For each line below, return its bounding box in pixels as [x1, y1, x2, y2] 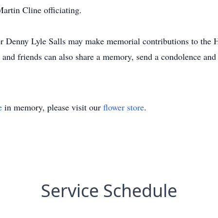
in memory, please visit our [2, 101, 103, 113]
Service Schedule [41, 179, 177, 202]
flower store [103, 101, 144, 113]
